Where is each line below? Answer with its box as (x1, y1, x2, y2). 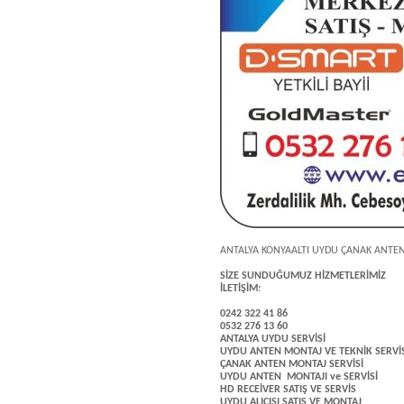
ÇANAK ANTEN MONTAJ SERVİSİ (220, 359, 363, 370)
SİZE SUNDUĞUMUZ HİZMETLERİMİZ (220, 271, 386, 281)
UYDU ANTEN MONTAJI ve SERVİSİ (220, 372, 378, 382)
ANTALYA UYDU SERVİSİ (220, 334, 326, 344)
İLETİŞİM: (220, 283, 261, 294)
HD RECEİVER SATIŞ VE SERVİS (220, 384, 356, 395)
